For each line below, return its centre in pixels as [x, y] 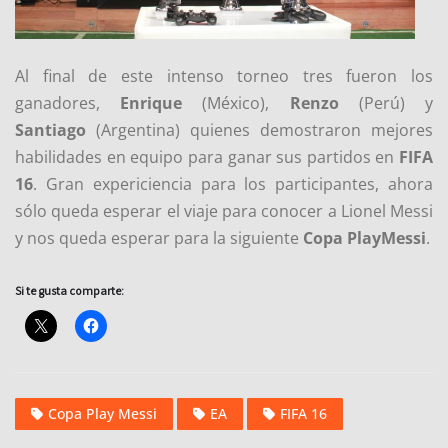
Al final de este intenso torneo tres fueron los [224, 75]
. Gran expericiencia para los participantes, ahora [233, 183]
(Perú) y [386, 102]
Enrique [151, 102]
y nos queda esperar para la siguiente [159, 237]
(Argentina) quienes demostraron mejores [259, 129]
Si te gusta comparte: [69, 290]
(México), [236, 102]
